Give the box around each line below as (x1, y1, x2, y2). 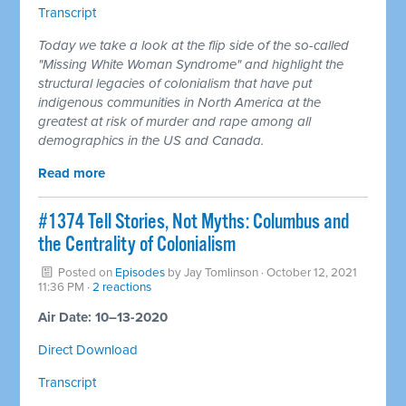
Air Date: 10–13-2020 (38, 308, 169, 325)
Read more (38, 164, 106, 181)
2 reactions (92, 279, 152, 295)
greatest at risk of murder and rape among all (38, 112, 312, 130)
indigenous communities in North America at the (38, 93, 322, 111)
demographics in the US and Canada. (38, 131, 265, 149)
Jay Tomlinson (184, 265, 259, 280)
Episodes (115, 265, 166, 280)
